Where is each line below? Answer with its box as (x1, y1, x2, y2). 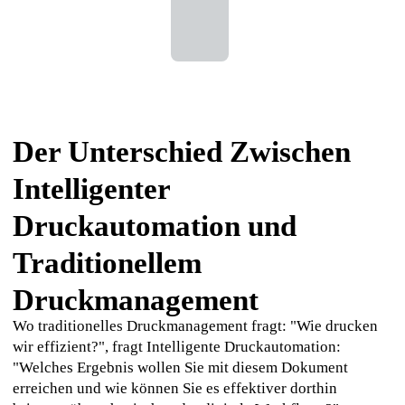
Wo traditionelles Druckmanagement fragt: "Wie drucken (12, 317, 378, 335)
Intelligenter (12, 171, 170, 205)
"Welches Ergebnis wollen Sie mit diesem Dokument (12, 359, 348, 377)
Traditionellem (12, 245, 202, 279)
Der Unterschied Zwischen (12, 134, 351, 168)
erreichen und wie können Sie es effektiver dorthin (12, 380, 337, 398)
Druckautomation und (12, 208, 297, 242)
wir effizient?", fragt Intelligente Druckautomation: (12, 338, 341, 356)
